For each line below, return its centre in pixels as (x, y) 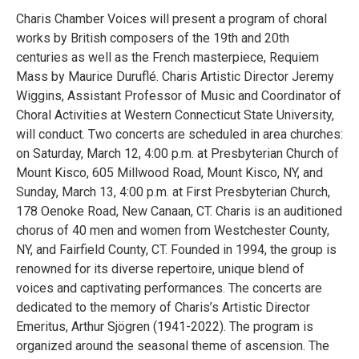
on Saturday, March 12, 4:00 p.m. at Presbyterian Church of (177, 153)
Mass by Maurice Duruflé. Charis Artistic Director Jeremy (175, 76)
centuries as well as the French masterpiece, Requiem (167, 57)
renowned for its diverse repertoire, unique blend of (160, 268)
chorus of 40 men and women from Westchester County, (173, 230)
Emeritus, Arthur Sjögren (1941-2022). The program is (165, 326)
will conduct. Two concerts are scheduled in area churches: (179, 134)
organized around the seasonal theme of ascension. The (173, 345)
